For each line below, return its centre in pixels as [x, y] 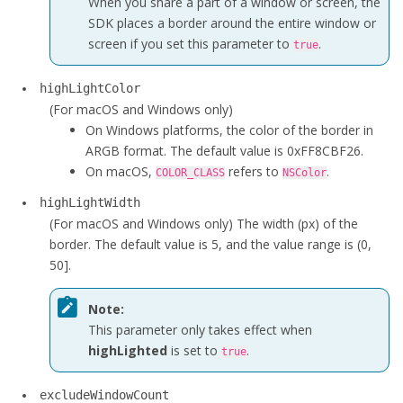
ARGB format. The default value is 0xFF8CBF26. [224, 151]
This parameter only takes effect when [200, 329]
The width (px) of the [297, 224]
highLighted [128, 350]
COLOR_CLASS [190, 173]
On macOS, [121, 171]
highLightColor [90, 88]
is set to [194, 350]
